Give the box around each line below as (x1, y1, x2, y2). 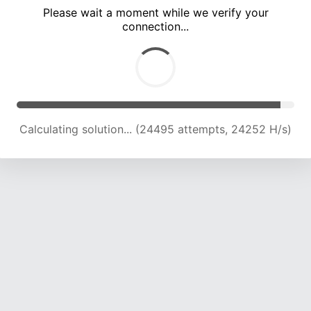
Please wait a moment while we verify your (42, 6, 269, 20)
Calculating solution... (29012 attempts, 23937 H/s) (21, 122, 290, 137)
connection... (122, 19, 189, 34)
